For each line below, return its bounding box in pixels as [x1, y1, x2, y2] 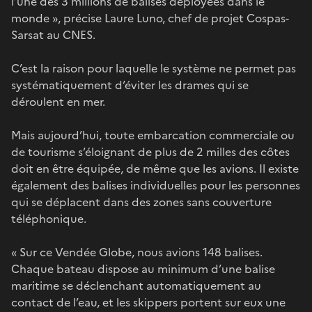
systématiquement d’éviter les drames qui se [11, 76, 249, 93]
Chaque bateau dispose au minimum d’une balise [11, 260, 275, 277]
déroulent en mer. [11, 93, 108, 110]
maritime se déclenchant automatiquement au [11, 276, 261, 294]
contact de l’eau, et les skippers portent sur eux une [11, 293, 286, 311]
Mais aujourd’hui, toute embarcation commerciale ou [11, 126, 295, 143]
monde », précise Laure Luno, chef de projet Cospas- [11, 9, 289, 26]
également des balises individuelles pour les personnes [11, 176, 300, 194]
